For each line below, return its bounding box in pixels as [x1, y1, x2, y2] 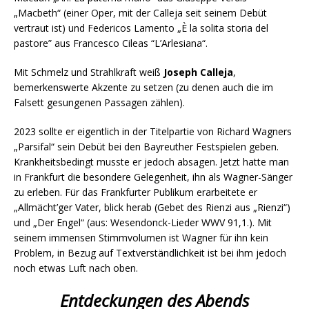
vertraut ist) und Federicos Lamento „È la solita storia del [14, 21, 268, 35]
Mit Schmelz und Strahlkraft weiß [14, 66, 163, 79]
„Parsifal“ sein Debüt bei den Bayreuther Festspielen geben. [14, 140, 279, 154]
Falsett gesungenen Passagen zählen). [14, 96, 185, 110]
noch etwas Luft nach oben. [14, 261, 138, 275]
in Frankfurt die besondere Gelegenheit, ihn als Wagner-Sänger [14, 170, 292, 184]
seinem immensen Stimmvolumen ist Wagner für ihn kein [14, 231, 268, 245]
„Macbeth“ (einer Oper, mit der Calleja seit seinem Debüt [14, 6, 267, 20]
